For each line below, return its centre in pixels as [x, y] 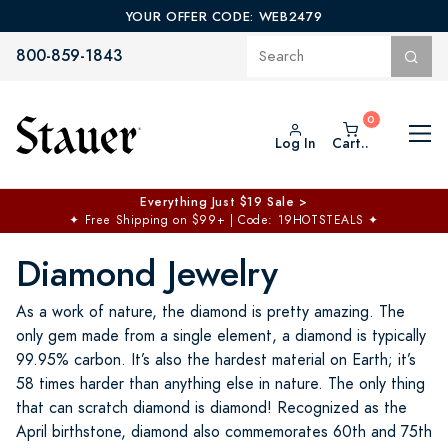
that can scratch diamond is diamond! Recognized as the [211, 407]
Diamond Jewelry [147, 273]
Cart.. [350, 143]
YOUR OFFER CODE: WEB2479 [224, 17]
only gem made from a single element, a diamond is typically [221, 335]
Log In [295, 143]
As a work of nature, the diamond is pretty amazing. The [210, 311]
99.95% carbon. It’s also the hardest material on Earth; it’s [216, 359]
